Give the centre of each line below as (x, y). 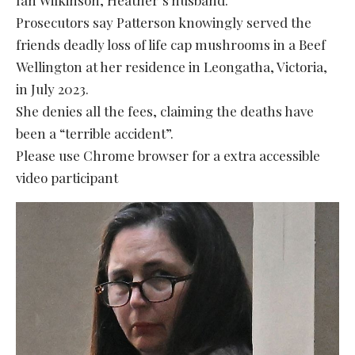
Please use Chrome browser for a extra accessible (168, 155)
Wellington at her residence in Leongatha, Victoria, (172, 66)
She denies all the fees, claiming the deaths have (165, 111)
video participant (67, 177)
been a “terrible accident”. (95, 133)
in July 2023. (52, 88)
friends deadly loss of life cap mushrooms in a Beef (171, 44)
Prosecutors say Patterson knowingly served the (164, 22)
